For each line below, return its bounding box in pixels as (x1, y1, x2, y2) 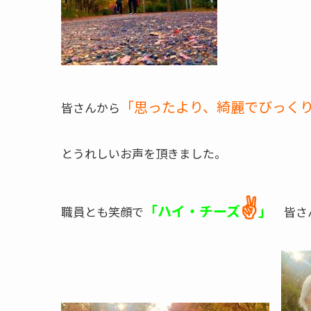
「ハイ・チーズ (144, 200, 240, 221)
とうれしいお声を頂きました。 (61, 144, 226, 162)
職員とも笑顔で (61, 202, 144, 220)
